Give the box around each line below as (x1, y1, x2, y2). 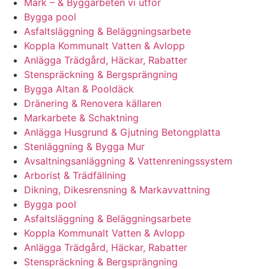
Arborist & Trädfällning (24, 169, 126, 182)
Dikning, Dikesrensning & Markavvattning (24, 184, 210, 196)
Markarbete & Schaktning (24, 112, 139, 124)
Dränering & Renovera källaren (24, 97, 162, 110)
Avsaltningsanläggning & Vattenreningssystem (24, 155, 232, 168)
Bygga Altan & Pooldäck (24, 83, 134, 95)
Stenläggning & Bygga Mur (24, 141, 145, 153)
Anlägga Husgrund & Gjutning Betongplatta (24, 126, 220, 139)
